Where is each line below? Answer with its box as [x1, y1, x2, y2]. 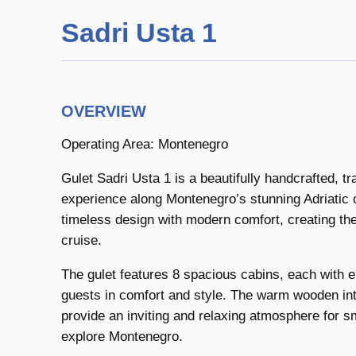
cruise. [61, 232, 102, 248]
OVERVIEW [61, 103, 146, 121]
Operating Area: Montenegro [61, 137, 228, 153]
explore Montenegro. [61, 328, 183, 344]
